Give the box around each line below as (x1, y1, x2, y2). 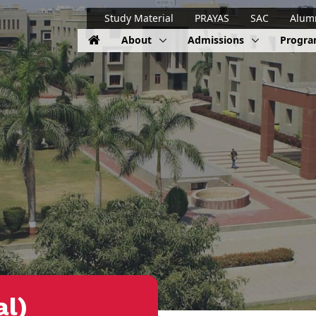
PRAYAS (195, 11, 229, 25)
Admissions (188, 33, 247, 47)
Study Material (104, 11, 174, 25)
